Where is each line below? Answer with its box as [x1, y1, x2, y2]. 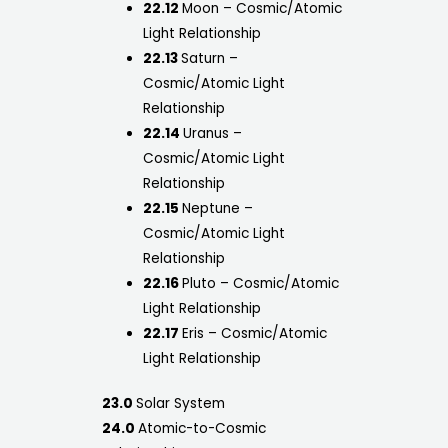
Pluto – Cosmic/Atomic [181, 273, 339, 293]
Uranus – [182, 123, 242, 143]
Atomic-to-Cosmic [137, 419, 266, 439]
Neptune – [181, 198, 253, 218]
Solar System [135, 394, 225, 414]
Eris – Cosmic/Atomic [181, 323, 327, 343]
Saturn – [180, 48, 238, 68]
